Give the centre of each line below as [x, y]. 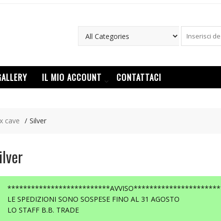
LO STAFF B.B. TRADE [43, 210]
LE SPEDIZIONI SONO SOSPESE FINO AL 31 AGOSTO [94, 199]
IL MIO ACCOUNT [72, 77]
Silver [38, 121]
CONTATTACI [139, 77]
